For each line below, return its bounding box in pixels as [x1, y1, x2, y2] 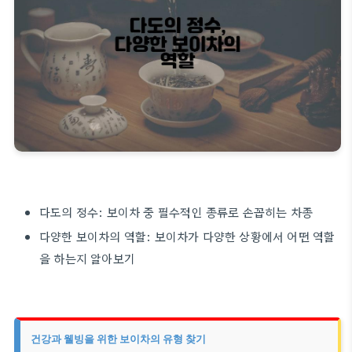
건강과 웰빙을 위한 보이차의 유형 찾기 [30, 331, 206, 346]
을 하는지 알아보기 [39, 249, 135, 266]
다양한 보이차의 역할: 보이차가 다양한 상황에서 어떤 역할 [39, 227, 335, 244]
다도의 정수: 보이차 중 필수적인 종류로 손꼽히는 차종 [39, 203, 313, 220]
